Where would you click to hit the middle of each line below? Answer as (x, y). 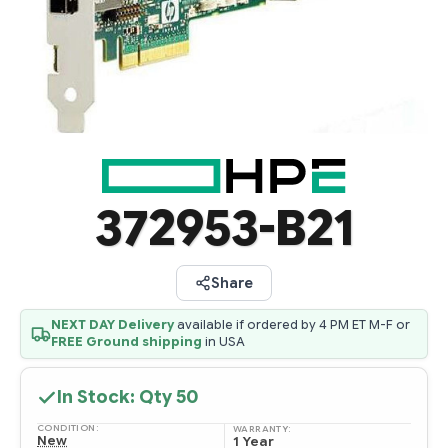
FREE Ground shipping (126, 342)
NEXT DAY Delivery (112, 325)
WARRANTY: (262, 428)
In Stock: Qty (116, 397)
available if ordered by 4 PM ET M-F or (292, 325)
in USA (223, 342)
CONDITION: (68, 428)
